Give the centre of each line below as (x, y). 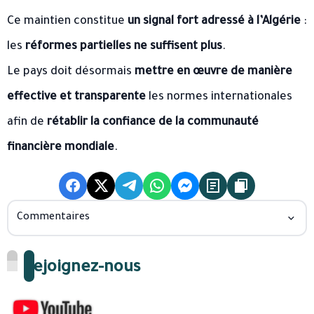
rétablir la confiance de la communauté (153, 122)
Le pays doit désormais (71, 72)
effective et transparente (76, 97)
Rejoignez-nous (82, 268)
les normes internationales (219, 97)
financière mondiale (61, 148)
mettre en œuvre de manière (213, 72)
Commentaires (53, 218)
